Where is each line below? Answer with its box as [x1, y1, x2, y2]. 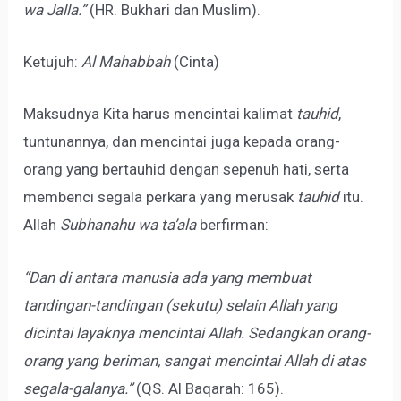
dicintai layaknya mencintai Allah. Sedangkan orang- [23, 323, 371, 342]
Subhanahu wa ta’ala [60, 216, 197, 235]
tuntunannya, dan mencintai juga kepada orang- [23, 132, 341, 151]
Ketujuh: [23, 53, 82, 72]
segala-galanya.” [23, 379, 133, 397]
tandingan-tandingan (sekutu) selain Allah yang [23, 295, 338, 314]
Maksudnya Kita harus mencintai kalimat [23, 105, 297, 124]
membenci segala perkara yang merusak [23, 188, 298, 207]
